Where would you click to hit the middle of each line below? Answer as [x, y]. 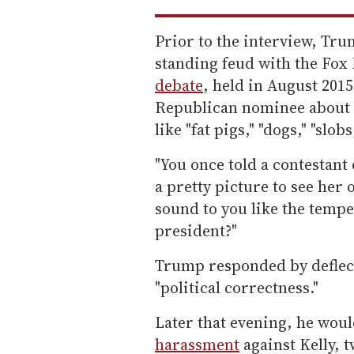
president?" [196, 230]
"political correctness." [237, 287]
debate [179, 85]
